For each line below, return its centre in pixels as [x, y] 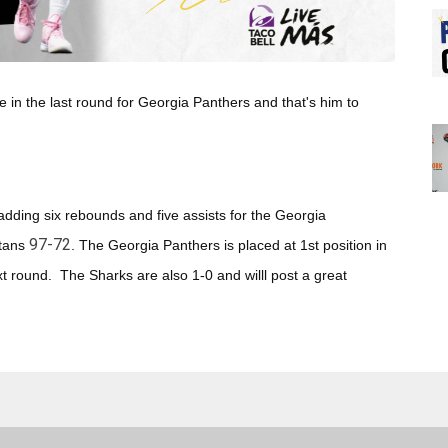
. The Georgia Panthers [145, 245]
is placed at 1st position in [303, 245]
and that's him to [306, 102]
